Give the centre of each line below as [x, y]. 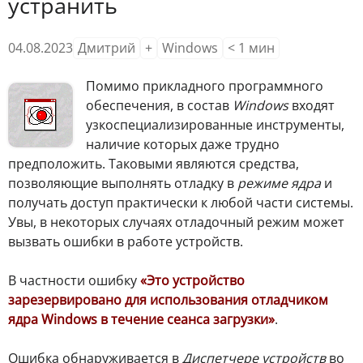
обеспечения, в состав [159, 105]
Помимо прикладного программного [205, 85]
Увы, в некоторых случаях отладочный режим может [176, 222]
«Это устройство [192, 280]
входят [312, 105]
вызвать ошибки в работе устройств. [126, 241]
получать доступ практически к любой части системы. [181, 202]
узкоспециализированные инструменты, [215, 124]
